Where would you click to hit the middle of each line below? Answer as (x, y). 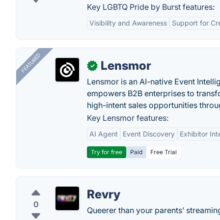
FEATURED (31, 63)
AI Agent (104, 134)
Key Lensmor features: (128, 118)
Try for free (107, 152)
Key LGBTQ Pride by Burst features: (151, 7)
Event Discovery (149, 134)
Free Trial (164, 152)
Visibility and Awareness (128, 23)
